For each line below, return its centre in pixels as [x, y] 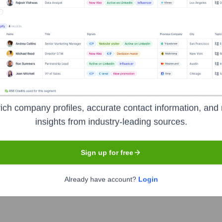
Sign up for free [107, 152]
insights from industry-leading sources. [111, 122]
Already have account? [101, 179]
